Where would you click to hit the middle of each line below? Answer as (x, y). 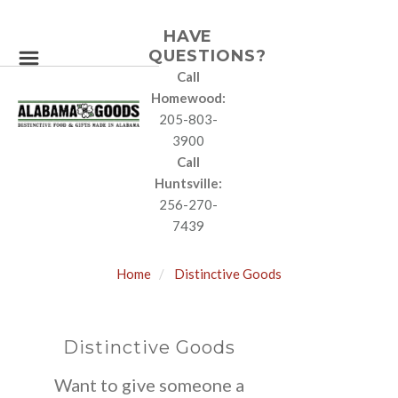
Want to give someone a (150, 385)
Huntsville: (188, 183)
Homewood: (188, 98)
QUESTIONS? (207, 56)
